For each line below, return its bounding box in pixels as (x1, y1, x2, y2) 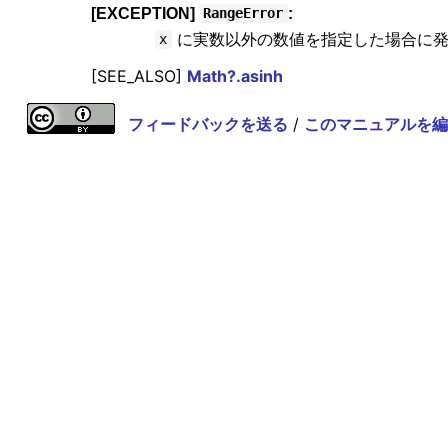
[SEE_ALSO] (90, 65, 187, 86)
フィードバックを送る (127, 113, 288, 134)
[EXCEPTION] (90, 4, 199, 22)
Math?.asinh (186, 65, 283, 86)
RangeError (203, 5, 284, 22)
